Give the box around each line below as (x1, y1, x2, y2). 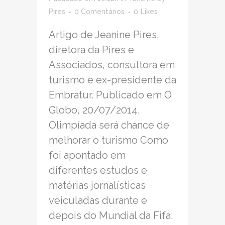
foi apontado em (49, 149, 126, 162)
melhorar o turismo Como (49, 134, 168, 147)
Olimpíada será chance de (49, 119, 169, 132)
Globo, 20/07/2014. (49, 104, 140, 117)
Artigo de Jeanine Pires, (49, 29, 159, 41)
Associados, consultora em (49, 59, 175, 71)
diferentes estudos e (49, 164, 147, 177)
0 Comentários (74, 8, 125, 16)
